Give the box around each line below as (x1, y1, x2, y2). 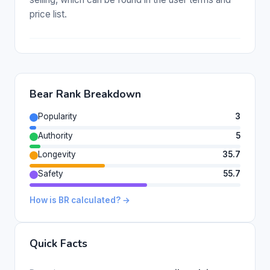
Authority (38, 130, 73, 140)
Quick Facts (30, 236, 87, 251)
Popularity (38, 111, 77, 121)
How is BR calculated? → (30, 195, 130, 205)
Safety (38, 169, 63, 179)
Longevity (38, 149, 76, 160)
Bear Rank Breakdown (30, 86, 141, 101)
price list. (30, 8, 67, 20)
